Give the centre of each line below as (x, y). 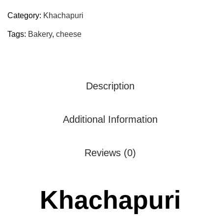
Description (110, 86)
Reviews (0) (110, 153)
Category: (25, 15)
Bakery (40, 34)
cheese (69, 34)
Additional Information (110, 119)
